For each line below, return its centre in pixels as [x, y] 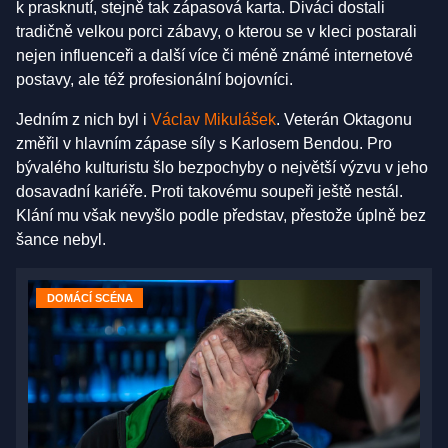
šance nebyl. [61, 240]
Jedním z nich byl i [83, 120]
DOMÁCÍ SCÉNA [89, 298]
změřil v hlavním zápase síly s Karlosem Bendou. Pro [204, 144]
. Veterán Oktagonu [344, 120]
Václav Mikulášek [213, 120]
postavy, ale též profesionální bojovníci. [154, 80]
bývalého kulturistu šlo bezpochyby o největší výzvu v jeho [222, 168]
